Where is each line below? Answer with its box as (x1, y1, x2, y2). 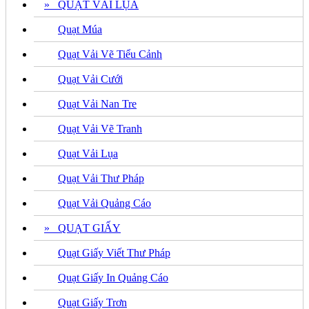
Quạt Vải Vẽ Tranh (58, 122, 142, 134)
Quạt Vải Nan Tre (58, 97, 137, 110)
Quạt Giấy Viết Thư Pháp (58, 246, 170, 259)
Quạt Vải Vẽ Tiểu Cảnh (58, 48, 162, 60)
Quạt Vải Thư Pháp (58, 172, 144, 184)
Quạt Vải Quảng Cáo (58, 197, 151, 209)
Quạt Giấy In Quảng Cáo (58, 271, 168, 283)
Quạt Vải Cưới (58, 72, 123, 85)
